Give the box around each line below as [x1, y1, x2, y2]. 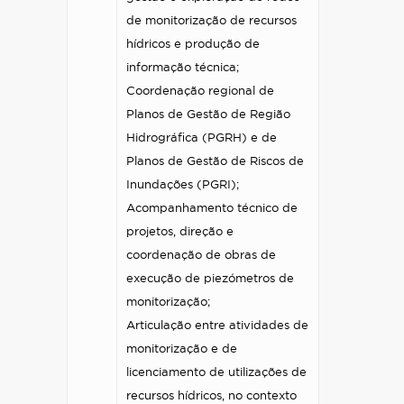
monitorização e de [126, 344, 237, 355]
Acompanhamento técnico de [126, 203, 298, 215]
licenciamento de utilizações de [126, 367, 307, 379]
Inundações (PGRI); [126, 179, 239, 191]
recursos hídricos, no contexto [126, 390, 297, 402]
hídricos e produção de [126, 39, 260, 50]
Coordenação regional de [126, 86, 274, 97]
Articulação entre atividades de [126, 320, 308, 332]
